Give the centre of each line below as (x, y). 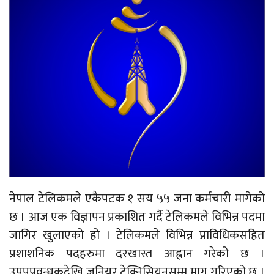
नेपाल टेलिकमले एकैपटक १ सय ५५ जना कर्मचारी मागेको (137, 199)
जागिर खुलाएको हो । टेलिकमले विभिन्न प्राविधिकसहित (137, 236)
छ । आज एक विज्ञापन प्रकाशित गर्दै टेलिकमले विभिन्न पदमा (137, 217)
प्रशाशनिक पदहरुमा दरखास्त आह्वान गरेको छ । (137, 254)
